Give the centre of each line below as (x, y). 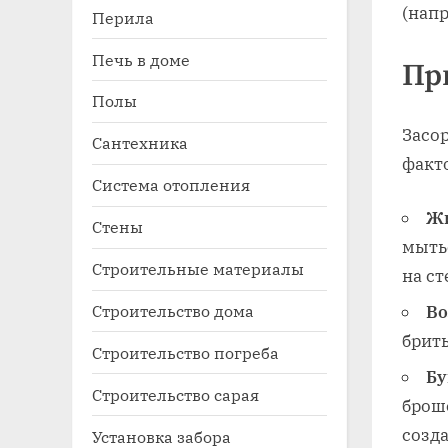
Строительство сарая (175, 394)
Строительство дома (173, 310)
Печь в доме (141, 59)
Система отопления (171, 185)
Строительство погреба (185, 352)
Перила (123, 17)
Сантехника (140, 143)
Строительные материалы (198, 269)
